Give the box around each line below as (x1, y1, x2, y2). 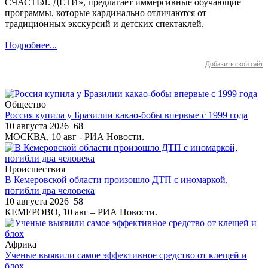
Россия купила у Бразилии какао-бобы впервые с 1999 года (5, 109, 248, 120)
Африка (5, 239, 36, 249)
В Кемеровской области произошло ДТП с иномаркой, (5, 174, 228, 185)
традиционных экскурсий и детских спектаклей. (5, 18, 204, 29)
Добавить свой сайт (205, 59, 263, 68)
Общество (5, 99, 46, 109)
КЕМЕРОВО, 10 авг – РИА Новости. (5, 206, 157, 217)
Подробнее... (5, 39, 57, 50)
